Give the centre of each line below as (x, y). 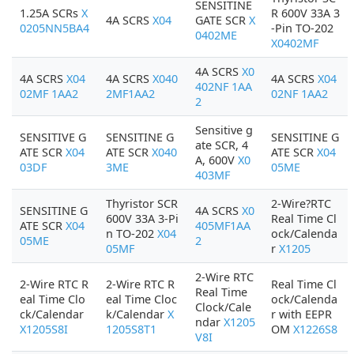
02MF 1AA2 (49, 94)
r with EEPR (301, 314)
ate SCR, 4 (222, 145)
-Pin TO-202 (302, 28)
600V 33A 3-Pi (142, 218)
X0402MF (295, 43)
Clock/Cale (223, 307)
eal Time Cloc (141, 299)
